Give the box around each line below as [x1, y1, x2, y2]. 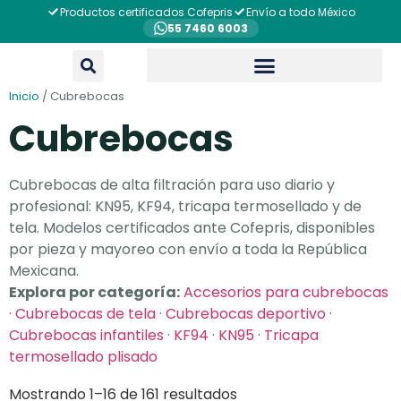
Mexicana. [9, 260, 79, 281]
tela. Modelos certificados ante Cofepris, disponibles [9, 218, 375, 238]
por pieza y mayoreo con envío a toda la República [9, 239, 367, 260]
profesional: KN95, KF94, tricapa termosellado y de [9, 196, 362, 217]
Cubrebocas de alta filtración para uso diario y [9, 175, 335, 195]
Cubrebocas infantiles [9, 325, 164, 346]
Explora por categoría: [9, 282, 180, 303]
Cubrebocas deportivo [166, 303, 326, 324]
